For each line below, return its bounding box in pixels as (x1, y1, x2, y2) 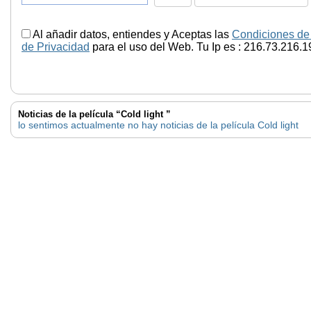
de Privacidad (22, 40, 90, 53)
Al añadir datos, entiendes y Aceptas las (31, 28, 232, 40)
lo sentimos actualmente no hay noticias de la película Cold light (18, 119, 299, 131)
